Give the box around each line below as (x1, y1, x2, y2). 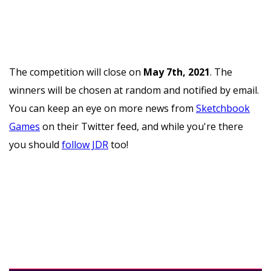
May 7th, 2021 (143, 65, 210, 79)
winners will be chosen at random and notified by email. (9, 83, 259, 97)
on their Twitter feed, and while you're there (40, 119, 243, 133)
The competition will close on (9, 65, 143, 79)
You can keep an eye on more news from (9, 101, 196, 115)
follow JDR (62, 137, 108, 151)
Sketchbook (196, 101, 250, 115)
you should (9, 137, 62, 151)
